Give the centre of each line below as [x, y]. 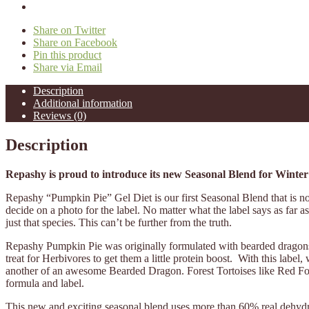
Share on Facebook [75, 43]
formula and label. [45, 283]
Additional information [83, 103]
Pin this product [67, 55]
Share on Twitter [69, 30]
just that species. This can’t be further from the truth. [119, 223]
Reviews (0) [60, 116]
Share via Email [68, 68]
